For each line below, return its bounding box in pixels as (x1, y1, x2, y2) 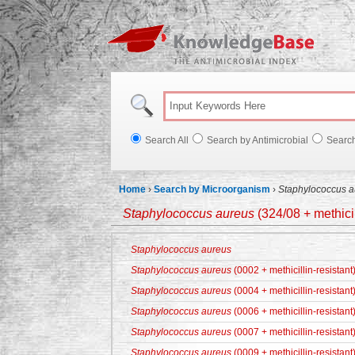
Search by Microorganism (154, 184, 270, 195)
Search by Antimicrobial (207, 135, 308, 146)
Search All (145, 135, 189, 146)
